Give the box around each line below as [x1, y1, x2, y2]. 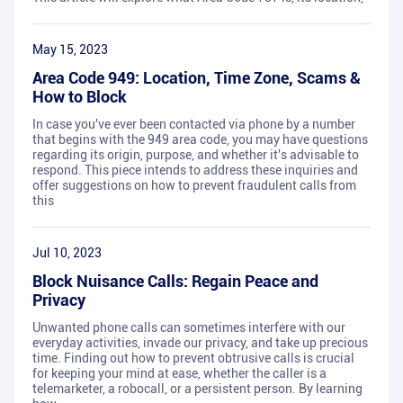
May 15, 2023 [32, 42, 108, 58]
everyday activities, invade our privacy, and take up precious [32, 336, 368, 351]
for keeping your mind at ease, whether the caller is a [32, 366, 327, 381]
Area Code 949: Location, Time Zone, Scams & [32, 68, 361, 88]
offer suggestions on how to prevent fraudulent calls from [32, 178, 356, 193]
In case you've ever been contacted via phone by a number [32, 117, 355, 132]
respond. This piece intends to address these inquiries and [32, 163, 358, 178]
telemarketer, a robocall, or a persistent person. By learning [32, 381, 363, 397]
